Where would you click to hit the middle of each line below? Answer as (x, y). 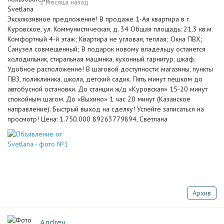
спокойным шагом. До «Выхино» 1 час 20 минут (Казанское (99, 99)
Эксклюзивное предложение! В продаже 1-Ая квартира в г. (99, 19)
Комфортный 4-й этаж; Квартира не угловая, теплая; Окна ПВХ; (105, 39)
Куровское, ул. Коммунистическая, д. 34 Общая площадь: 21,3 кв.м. (110, 29)
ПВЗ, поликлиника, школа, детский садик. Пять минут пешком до (105, 79)
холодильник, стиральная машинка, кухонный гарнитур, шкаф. (101, 59)
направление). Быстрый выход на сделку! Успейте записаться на (106, 109)
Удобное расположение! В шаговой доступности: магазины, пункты (110, 69)
